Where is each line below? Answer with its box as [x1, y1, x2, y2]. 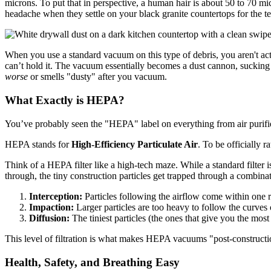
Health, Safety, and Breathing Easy [5, 255, 180, 269]
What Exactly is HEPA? [5, 94, 125, 107]
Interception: [29, 191, 82, 201]
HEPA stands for [5, 139, 71, 149]
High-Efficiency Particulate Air [71, 139, 198, 149]
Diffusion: [29, 212, 70, 223]
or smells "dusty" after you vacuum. [28, 71, 167, 82]
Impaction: [29, 201, 74, 212]
